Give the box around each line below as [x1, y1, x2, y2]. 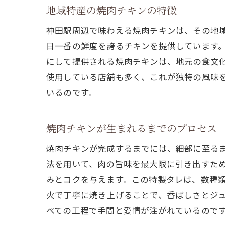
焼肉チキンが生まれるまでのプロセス [46, 120, 217, 135]
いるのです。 [46, 86, 97, 98]
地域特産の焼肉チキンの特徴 [46, 2, 177, 17]
